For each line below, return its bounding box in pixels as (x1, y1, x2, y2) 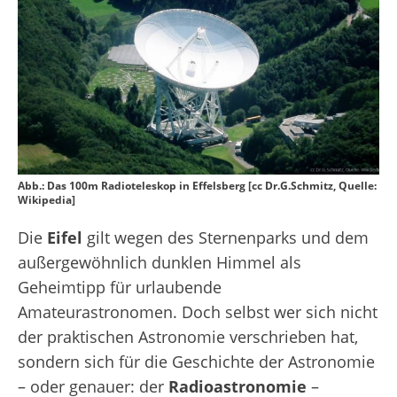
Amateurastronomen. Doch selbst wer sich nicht (18, 301, 378, 323)
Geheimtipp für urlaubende (18, 276, 222, 299)
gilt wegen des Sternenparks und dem (82, 227, 369, 249)
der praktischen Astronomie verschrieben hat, (18, 326, 358, 348)
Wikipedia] (18, 192, 75, 208)
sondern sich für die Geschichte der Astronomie (18, 351, 375, 373)
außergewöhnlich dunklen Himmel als (18, 252, 301, 274)
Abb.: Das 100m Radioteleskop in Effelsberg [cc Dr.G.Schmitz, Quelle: (18, 178, 377, 194)
